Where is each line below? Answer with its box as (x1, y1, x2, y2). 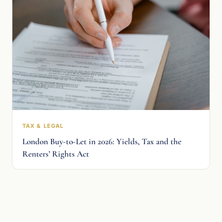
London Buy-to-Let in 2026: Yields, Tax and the (22, 136, 181, 147)
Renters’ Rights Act (22, 149, 89, 160)
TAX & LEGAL (22, 122, 64, 130)
